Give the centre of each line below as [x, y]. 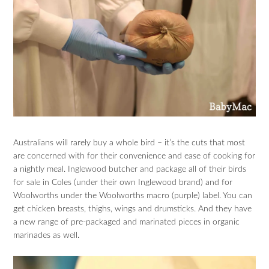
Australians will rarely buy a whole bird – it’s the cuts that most [129, 143]
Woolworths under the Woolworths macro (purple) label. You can [133, 196]
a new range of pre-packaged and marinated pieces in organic [127, 222]
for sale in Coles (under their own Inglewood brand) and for [123, 183]
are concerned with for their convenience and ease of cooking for [134, 156]
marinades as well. [47, 236]
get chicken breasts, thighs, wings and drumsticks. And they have [133, 209]
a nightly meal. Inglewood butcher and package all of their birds [130, 170]
